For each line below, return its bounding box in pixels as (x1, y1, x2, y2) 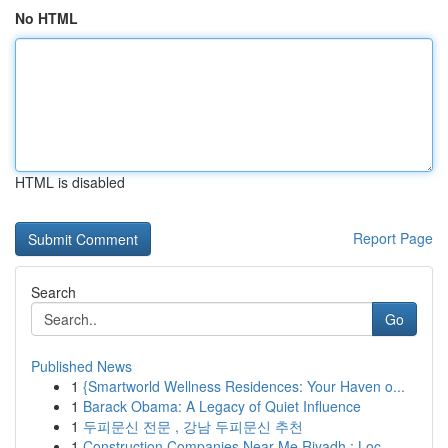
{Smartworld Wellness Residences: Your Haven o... (83, 376, 405, 396)
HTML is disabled (15, 172, 125, 192)
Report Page (353, 228, 433, 248)
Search (31, 282, 76, 302)
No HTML (15, 8, 78, 28)
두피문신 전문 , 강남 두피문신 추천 (83, 416, 303, 436)
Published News (31, 356, 132, 376)
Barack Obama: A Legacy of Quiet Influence (83, 396, 361, 416)
